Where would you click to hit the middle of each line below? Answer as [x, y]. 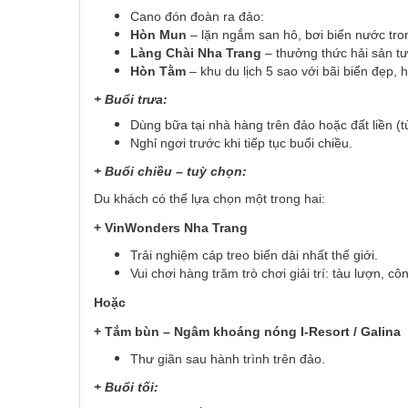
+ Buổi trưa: [131, 100]
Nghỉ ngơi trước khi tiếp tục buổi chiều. [241, 143]
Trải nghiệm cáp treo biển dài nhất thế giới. [254, 255]
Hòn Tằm [158, 71]
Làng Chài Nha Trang [196, 53]
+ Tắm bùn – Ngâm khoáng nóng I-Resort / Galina [247, 332]
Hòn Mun [158, 35]
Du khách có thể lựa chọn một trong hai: [209, 199]
